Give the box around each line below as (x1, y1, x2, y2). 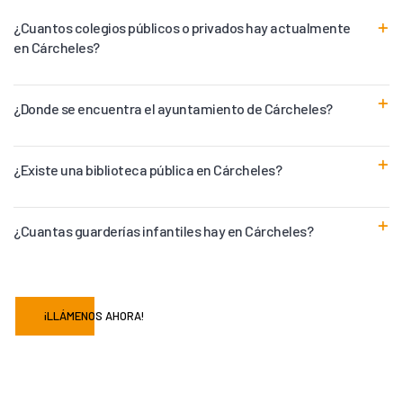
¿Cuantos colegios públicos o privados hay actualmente (13, 18, 351, 36)
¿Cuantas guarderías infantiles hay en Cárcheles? (13, 221, 313, 239)
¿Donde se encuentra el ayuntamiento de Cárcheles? (13, 99, 333, 117)
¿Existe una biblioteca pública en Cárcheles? (13, 160, 282, 178)
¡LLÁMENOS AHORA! (44, 308, 145, 323)
